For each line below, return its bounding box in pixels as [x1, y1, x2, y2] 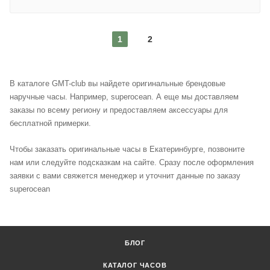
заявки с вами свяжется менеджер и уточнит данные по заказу [10, 171, 240, 181]
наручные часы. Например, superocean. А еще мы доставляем [10, 92, 239, 101]
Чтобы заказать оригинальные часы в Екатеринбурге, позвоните [10, 145, 245, 154]
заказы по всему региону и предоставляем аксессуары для [10, 105, 228, 115]
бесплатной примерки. [10, 118, 93, 128]
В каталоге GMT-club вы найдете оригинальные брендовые [10, 78, 225, 88]
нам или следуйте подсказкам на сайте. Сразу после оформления [10, 158, 254, 168]
